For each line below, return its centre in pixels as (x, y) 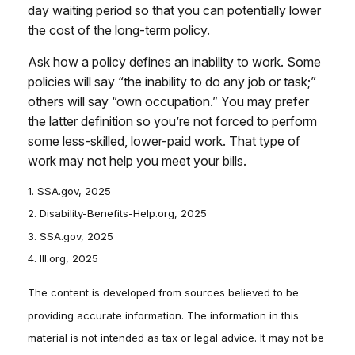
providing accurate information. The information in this (163, 315)
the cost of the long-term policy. (119, 30)
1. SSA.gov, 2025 (69, 191)
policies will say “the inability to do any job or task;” (172, 81)
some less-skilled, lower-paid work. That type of (164, 141)
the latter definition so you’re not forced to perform (172, 121)
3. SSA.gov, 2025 (71, 236)
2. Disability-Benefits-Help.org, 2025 (117, 214)
